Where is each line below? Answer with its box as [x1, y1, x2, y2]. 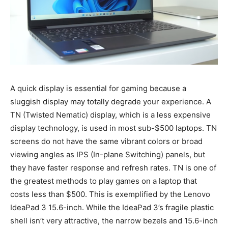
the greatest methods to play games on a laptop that [10, 176, 197, 186]
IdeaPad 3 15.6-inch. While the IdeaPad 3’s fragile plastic [10, 202, 214, 212]
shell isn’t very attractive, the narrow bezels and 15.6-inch [10, 215, 218, 225]
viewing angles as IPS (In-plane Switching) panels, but [10, 149, 205, 159]
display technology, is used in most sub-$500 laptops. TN [10, 123, 217, 133]
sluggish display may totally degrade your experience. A [10, 96, 211, 106]
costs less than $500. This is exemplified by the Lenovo [10, 189, 210, 199]
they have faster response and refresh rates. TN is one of [10, 162, 216, 173]
